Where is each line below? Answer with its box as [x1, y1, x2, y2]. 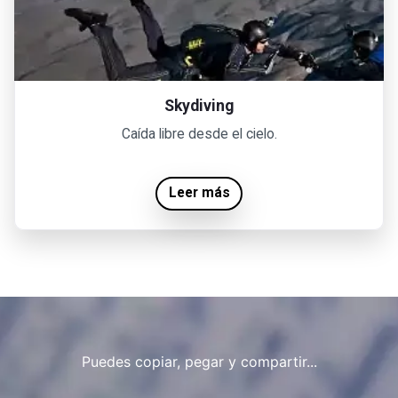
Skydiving [164, 96, 234, 115]
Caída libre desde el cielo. [121, 125, 277, 142]
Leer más [168, 185, 230, 202]
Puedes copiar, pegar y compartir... [81, 353, 317, 371]
